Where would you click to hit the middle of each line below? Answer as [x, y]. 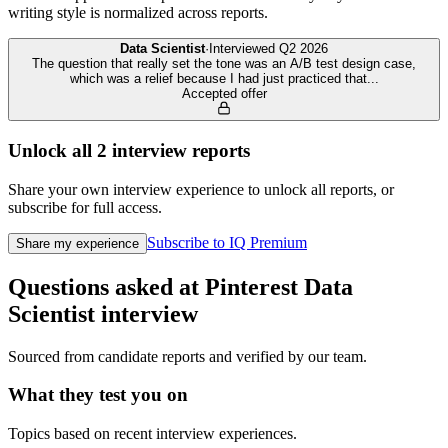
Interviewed [244, 49]
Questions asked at [106, 286]
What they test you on [98, 395]
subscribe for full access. [85, 207]
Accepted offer [224, 94]
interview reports [178, 151]
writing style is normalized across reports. [138, 13]
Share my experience [77, 243]
